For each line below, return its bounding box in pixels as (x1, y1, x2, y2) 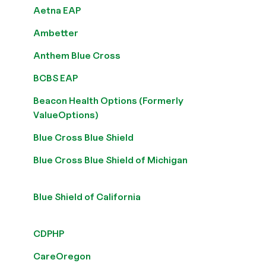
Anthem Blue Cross (33, 50, 121, 61)
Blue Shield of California (33, 191, 141, 202)
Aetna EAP (33, 5, 81, 16)
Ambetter (33, 27, 78, 39)
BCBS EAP (33, 72, 78, 84)
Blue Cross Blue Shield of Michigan (33, 154, 188, 166)
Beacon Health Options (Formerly (33, 95, 183, 106)
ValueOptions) (33, 109, 99, 121)
